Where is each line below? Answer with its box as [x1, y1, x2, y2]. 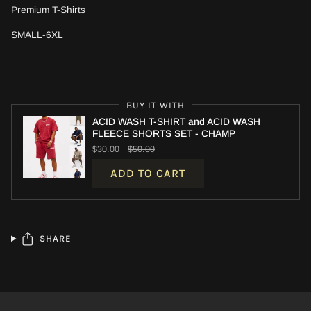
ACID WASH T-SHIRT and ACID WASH [92, 116, 260, 127]
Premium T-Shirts [11, 5, 85, 15]
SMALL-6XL [11, 29, 63, 40]
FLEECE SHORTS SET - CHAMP [92, 128, 235, 139]
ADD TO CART [110, 167, 186, 180]
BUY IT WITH [126, 99, 185, 110]
